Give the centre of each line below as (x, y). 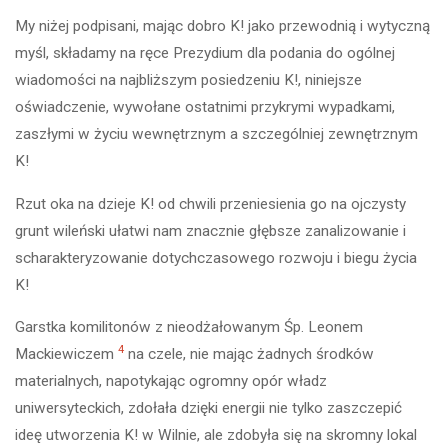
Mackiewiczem (67, 353)
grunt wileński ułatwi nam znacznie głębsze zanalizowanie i (211, 230)
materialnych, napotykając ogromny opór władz (171, 380)
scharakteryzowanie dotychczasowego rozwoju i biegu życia (216, 257)
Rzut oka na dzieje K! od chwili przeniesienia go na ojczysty (211, 203)
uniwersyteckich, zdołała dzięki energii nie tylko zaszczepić (209, 407)
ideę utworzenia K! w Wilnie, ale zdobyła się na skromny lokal (216, 434)
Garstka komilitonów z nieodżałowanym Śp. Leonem (189, 326)
